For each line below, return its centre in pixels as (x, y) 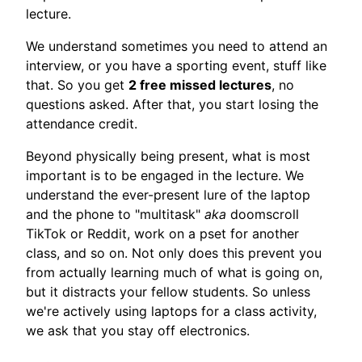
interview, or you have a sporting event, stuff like (176, 65)
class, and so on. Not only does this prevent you (174, 253)
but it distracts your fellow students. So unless (168, 291)
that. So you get (77, 84)
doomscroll (263, 214)
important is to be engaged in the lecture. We (165, 175)
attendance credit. (82, 123)
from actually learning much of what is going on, (174, 272)
